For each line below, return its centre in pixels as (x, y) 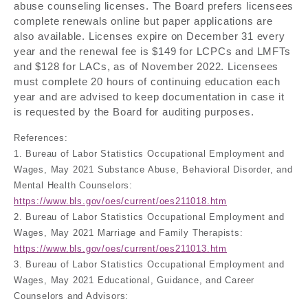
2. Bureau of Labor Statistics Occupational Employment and (149, 218)
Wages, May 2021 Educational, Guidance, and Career (134, 281)
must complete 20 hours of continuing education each (147, 82)
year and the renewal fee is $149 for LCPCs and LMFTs (152, 52)
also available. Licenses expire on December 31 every (150, 36)
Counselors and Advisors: (71, 297)
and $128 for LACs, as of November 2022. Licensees (146, 67)
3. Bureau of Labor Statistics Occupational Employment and (149, 265)
